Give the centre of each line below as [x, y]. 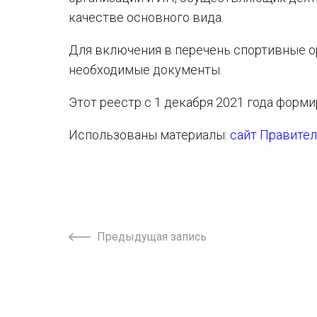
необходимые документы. [145, 70]
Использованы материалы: [149, 135]
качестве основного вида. [146, 17]
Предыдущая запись [152, 237]
